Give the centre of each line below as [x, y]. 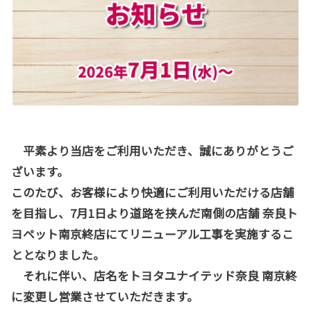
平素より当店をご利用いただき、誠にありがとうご [158, 150]
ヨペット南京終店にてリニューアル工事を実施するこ [152, 234]
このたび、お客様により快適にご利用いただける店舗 [153, 192]
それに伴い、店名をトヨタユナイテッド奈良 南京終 [154, 275]
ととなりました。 [58, 254]
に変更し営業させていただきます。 [105, 296]
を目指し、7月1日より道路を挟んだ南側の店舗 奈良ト [154, 213]
